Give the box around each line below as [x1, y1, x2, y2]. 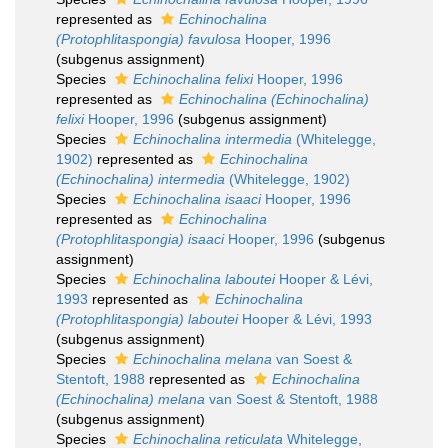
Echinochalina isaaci [133, 191, 261, 207]
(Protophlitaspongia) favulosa [56, 31, 241, 47]
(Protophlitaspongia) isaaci [56, 231, 224, 247]
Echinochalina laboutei [133, 271, 275, 287]
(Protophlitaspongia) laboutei [56, 311, 238, 327]
